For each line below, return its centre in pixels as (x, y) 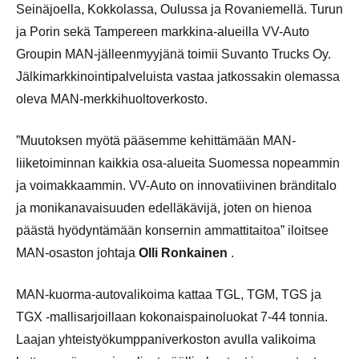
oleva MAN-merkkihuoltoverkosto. (112, 99)
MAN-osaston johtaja (77, 252)
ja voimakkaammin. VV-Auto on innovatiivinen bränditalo (176, 185)
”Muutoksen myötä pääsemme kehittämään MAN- (156, 140)
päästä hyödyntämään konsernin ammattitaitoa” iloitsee (172, 230)
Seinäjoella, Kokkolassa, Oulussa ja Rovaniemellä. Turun (179, 9)
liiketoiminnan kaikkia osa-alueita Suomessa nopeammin (178, 163)
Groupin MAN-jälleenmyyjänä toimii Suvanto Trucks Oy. (173, 54)
